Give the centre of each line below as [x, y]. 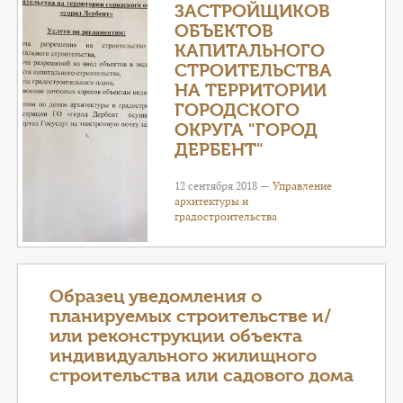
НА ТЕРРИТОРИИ [251, 90]
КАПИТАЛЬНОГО [250, 51]
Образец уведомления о [156, 296]
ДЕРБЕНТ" [219, 150]
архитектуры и [212, 201]
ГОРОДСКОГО [237, 110]
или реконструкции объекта [176, 336]
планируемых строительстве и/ [191, 316]
